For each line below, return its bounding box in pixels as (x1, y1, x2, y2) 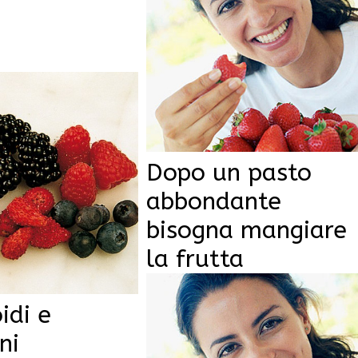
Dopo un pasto (145, 157, 312, 187)
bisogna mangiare (145, 215, 347, 245)
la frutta (145, 244, 244, 273)
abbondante (145, 186, 281, 216)
